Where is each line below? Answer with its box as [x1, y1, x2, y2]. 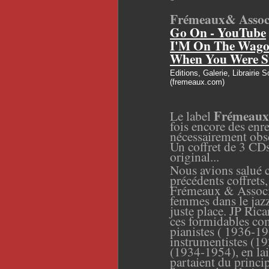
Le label [170, 106, 214, 124]
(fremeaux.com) [170, 77, 225, 86]
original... [170, 147, 219, 165]
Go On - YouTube [170, 22, 266, 41]
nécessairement [170, 127, 247, 145]
